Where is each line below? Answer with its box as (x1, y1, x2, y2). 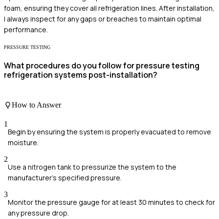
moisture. (8, 137, 39, 147)
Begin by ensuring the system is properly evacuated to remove (8, 127, 211, 136)
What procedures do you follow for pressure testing (4, 60, 199, 71)
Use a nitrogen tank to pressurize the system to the (8, 162, 176, 172)
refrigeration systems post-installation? (4, 69, 157, 81)
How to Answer (12, 100, 61, 109)
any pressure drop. (8, 208, 69, 218)
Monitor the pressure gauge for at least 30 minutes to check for (8, 197, 215, 207)
